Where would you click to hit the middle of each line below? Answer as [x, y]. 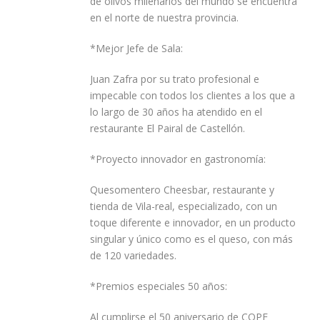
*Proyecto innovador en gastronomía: [178, 159]
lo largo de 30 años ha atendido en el [176, 112]
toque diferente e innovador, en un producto [193, 223]
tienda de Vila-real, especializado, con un [184, 206]
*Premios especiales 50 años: [159, 286]
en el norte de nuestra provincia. [164, 18]
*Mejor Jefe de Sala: [136, 49]
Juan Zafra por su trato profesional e [175, 79]
